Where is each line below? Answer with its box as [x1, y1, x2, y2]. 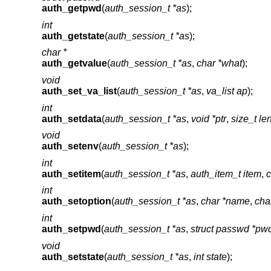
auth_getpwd [41, 3, 102, 14]
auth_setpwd [41, 223, 101, 234]
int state [193, 251, 227, 262]
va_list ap [206, 86, 247, 96]
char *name [200, 196, 250, 207]
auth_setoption [41, 196, 111, 207]
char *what [196, 58, 242, 69]
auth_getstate [41, 30, 105, 41]
